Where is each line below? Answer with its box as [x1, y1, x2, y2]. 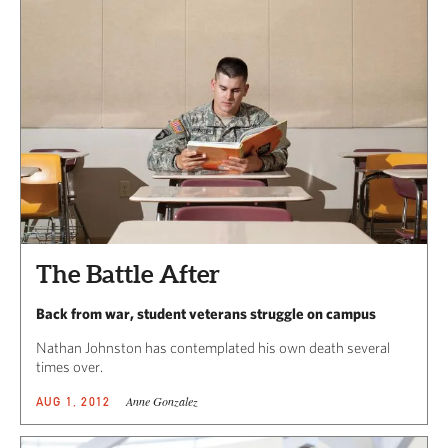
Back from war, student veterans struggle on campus [36, 305, 376, 323]
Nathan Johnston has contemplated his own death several [36, 339, 390, 357]
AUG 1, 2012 [36, 394, 111, 410]
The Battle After [36, 260, 220, 289]
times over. [36, 358, 103, 376]
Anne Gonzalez [126, 393, 199, 410]
